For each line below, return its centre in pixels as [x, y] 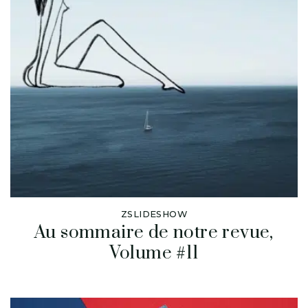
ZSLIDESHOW [154, 214]
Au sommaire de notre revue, [154, 233]
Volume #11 [154, 254]
